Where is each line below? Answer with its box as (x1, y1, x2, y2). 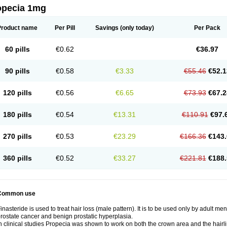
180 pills (3, 110, 32, 119)
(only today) (119, 24, 154, 31)
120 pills (3, 89, 32, 97)
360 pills (3, 154, 32, 162)
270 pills (3, 132, 32, 140)
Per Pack (194, 24, 220, 31)
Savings (95, 24, 119, 31)
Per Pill (55, 24, 75, 31)
